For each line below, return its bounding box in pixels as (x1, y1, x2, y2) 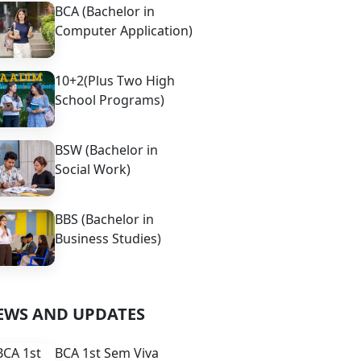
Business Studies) (55, 230, 161, 247)
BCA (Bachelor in (55, 2, 155, 20)
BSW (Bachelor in (55, 141, 158, 159)
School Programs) (55, 91, 164, 109)
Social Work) (55, 160, 131, 178)
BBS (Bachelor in (55, 210, 154, 228)
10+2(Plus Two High (55, 72, 175, 89)
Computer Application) (55, 22, 193, 39)
